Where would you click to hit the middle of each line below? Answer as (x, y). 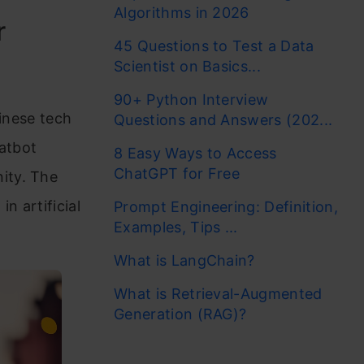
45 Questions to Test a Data (214, 46)
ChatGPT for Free (179, 173)
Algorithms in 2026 (182, 13)
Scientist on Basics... (188, 66)
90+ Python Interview (191, 100)
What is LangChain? (184, 260)
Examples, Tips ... (176, 227)
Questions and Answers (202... (223, 120)
